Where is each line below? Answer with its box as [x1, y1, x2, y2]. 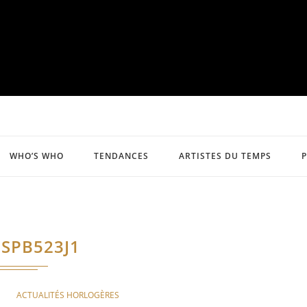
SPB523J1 [1, 235, 81, 258]
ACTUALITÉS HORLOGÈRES [16, 289, 119, 301]
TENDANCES [94, 150, 149, 162]
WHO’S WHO [10, 150, 64, 162]
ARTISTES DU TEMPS [179, 150, 271, 162]
